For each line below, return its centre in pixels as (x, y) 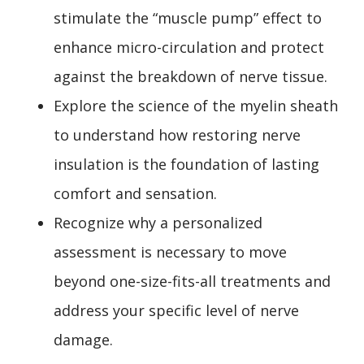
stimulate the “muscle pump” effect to (188, 17)
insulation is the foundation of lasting (186, 164)
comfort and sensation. (135, 193)
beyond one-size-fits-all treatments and (192, 281)
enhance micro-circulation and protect (189, 47)
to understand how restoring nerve (177, 134)
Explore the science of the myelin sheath (196, 105)
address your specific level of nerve (176, 310)
